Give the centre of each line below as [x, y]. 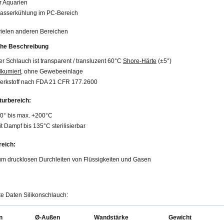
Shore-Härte [140, 61]
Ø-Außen [47, 218]
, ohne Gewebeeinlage [52, 72]
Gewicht [180, 218]
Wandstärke [111, 218]
